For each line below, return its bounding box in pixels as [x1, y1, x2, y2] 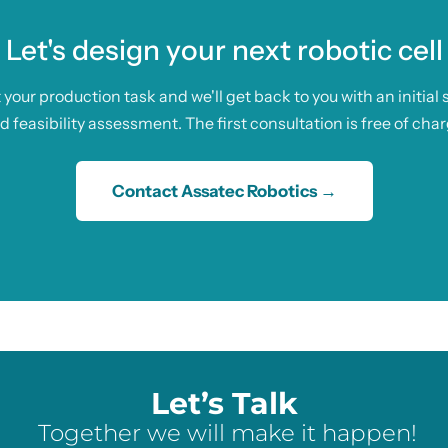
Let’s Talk [150, 385, 298, 423]
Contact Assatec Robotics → [111, 181, 337, 202]
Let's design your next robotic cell [5, 33, 443, 68]
